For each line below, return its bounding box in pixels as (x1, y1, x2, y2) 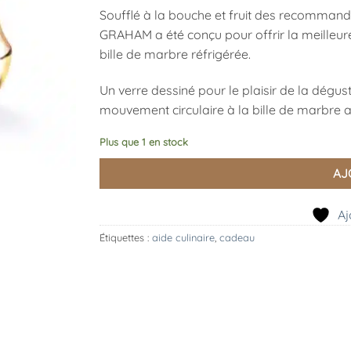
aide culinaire (152, 230, 215, 244)
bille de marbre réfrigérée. (100, 45, 251, 62)
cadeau (219, 230, 255, 244)
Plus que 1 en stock (100, 136, 188, 149)
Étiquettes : (100, 230, 152, 244)
